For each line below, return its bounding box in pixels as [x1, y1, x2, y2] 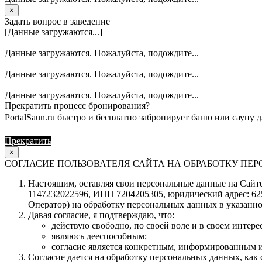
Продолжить [54, 135, 104, 146]
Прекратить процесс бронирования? [5, 100, 150, 111]
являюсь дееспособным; [51, 230, 147, 241]
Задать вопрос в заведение [5, 16, 110, 26]
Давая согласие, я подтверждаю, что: [28, 209, 174, 220]
